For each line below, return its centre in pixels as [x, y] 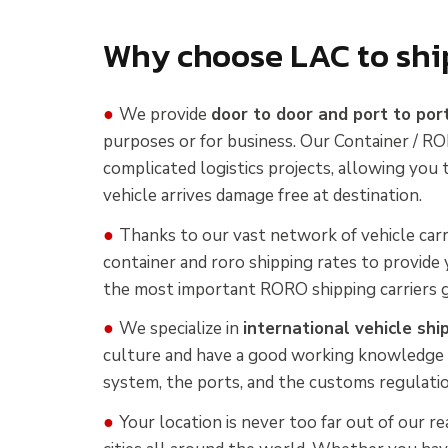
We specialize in [180, 329]
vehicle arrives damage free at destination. [262, 195]
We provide [164, 114]
